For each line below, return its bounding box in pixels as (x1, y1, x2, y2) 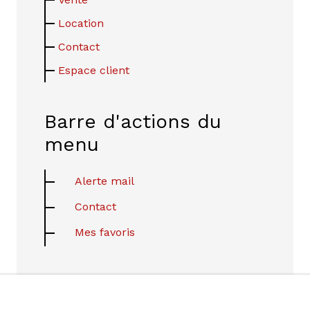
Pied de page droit (44, 273, 221, 297)
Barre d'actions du (44, 109, 221, 133)
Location (58, 16, 104, 30)
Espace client (58, 63, 129, 77)
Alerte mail (75, 174, 134, 188)
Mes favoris (75, 225, 135, 239)
